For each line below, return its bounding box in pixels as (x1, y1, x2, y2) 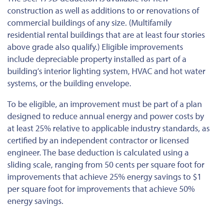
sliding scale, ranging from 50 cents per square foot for (7, 158, 204, 170)
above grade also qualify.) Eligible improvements (7, 41, 183, 52)
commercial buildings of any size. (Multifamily (7, 16, 171, 28)
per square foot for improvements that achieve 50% (7, 183, 195, 194)
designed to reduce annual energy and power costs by (7, 110, 204, 122)
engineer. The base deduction (7, 146, 116, 158)
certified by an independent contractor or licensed (7, 134, 189, 146)
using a (161, 146, 189, 158)
